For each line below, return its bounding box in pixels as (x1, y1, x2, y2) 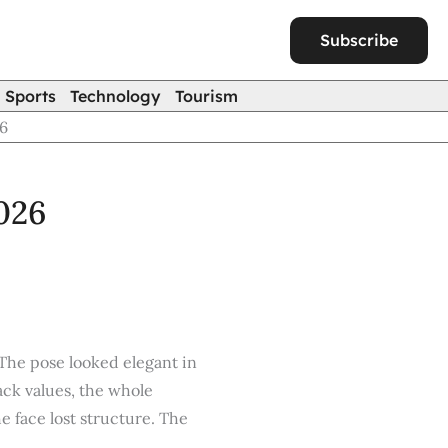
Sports (5, 86, 56, 106)
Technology (70, 86, 161, 106)
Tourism (175, 86, 238, 106)
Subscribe (320, 29, 398, 50)
